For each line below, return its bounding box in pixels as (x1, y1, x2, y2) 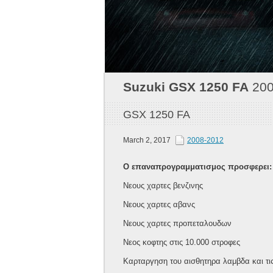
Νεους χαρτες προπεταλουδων (123, 219, 232, 229)
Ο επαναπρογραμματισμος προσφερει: (123, 162, 272, 172)
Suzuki (123, 80, 165, 94)
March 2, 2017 (123, 136, 172, 145)
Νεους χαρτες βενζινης (123, 181, 203, 191)
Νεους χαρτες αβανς (123, 200, 195, 210)
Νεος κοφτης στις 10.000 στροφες (123, 238, 240, 247)
